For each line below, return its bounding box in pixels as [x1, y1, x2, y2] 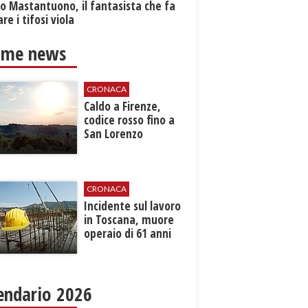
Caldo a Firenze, [84, 98, 162, 115]
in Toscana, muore [84, 212, 175, 228]
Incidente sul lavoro [84, 198, 181, 214]
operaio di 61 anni [84, 225, 172, 242]
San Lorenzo [84, 126, 144, 142]
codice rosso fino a [84, 112, 175, 129]
